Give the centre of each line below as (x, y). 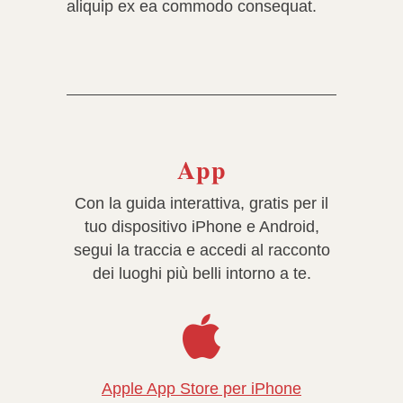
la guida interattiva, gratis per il (219, 204)
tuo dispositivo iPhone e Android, (201, 227)
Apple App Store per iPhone (201, 389)
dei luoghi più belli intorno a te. (201, 274)
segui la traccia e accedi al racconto (201, 251)
